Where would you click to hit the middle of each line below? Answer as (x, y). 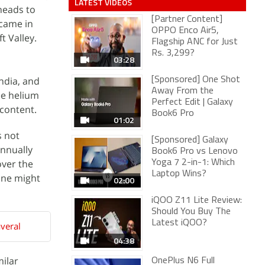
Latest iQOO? (179, 223)
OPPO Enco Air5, (185, 31)
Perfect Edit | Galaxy (192, 102)
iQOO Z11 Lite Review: (197, 201)
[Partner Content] (187, 20)
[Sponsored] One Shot (196, 80)
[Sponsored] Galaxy (190, 140)
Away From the (182, 91)
